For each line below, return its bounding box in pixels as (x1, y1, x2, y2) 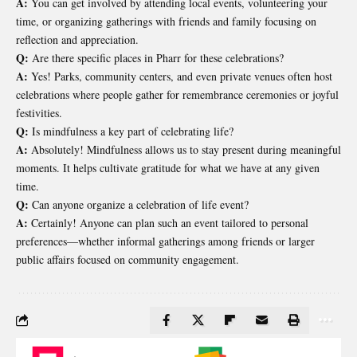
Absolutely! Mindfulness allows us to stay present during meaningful (28, 141, 341, 157)
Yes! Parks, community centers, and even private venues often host (28, 68, 332, 84)
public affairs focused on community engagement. (16, 251, 239, 267)
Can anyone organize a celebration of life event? (29, 196, 249, 212)
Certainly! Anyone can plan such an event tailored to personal (28, 214, 308, 230)
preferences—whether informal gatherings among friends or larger (16, 233, 315, 249)
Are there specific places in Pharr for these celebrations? (29, 49, 284, 65)
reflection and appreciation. (16, 31, 139, 47)
